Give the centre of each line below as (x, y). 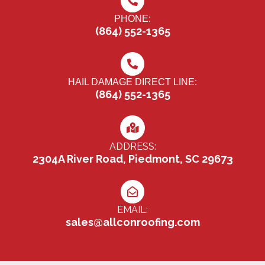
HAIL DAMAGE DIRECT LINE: (132, 82)
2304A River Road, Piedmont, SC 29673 (132, 159)
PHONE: (132, 18)
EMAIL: (132, 209)
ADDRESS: (132, 146)
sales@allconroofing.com (132, 222)
